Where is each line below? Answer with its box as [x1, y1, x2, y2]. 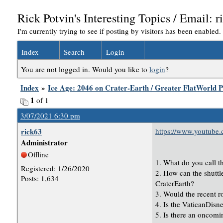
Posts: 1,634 [21, 173, 59, 183]
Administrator [21, 137, 68, 148]
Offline [28, 149, 49, 159]
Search [64, 47, 85, 57]
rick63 [21, 126, 42, 137]
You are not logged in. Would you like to [21, 64, 149, 74]
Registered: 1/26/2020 [21, 163, 90, 173]
